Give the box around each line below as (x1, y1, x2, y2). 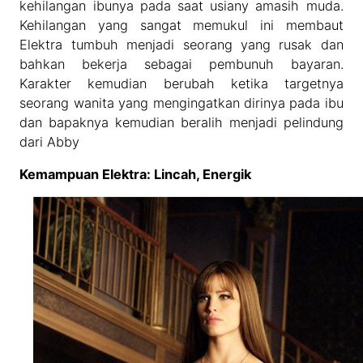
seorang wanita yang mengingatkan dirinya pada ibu (19, 94, 344, 111)
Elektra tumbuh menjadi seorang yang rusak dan (19, 36, 344, 53)
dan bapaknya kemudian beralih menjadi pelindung (19, 113, 344, 130)
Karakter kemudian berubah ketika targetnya (19, 75, 344, 92)
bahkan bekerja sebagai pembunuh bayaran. (19, 55, 344, 72)
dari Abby (19, 133, 80, 150)
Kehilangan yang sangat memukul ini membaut (19, 16, 344, 33)
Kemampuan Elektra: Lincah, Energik (19, 166, 252, 183)
